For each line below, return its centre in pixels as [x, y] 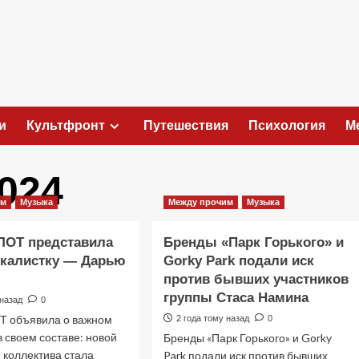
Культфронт [66, 125]
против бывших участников [256, 280]
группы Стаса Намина [236, 298]
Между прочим [200, 202]
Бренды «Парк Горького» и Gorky [247, 338]
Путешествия [186, 125]
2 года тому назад [212, 319]
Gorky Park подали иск [238, 261]
